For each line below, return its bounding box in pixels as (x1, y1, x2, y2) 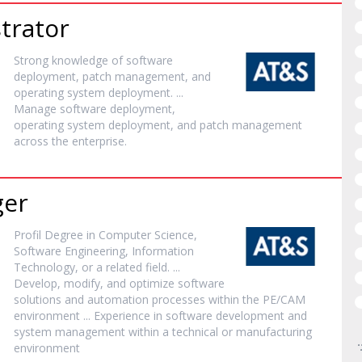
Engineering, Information (61, 243, 195, 259)
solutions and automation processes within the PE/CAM (14, 292, 306, 307)
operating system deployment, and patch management (14, 117, 303, 133)
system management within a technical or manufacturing (14, 324, 313, 339)
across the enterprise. (14, 133, 128, 149)
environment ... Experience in (14, 308, 166, 323)
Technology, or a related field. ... (14, 259, 181, 275)
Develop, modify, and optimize (14, 276, 179, 291)
